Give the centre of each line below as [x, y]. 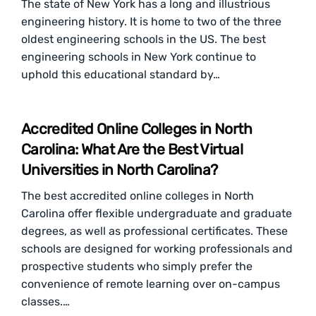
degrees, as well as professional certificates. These [154, 231]
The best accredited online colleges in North [138, 196]
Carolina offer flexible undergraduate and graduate [157, 213]
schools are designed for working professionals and [157, 249]
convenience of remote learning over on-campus [151, 284]
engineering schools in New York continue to [139, 57]
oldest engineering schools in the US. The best [144, 39]
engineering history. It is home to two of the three [151, 22]
